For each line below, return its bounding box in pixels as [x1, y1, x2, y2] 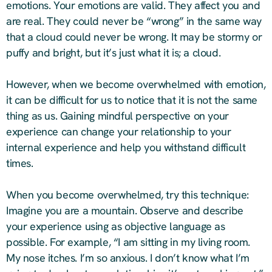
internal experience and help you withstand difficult [6, 140, 246, 154]
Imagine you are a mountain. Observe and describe [6, 203, 243, 217]
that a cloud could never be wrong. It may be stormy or [6, 30, 262, 44]
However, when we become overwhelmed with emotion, [6, 77, 266, 91]
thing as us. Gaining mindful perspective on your [6, 109, 229, 123]
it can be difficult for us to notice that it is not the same [6, 93, 258, 107]
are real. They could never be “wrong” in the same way [6, 14, 262, 28]
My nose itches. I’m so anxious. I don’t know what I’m [6, 251, 250, 265]
